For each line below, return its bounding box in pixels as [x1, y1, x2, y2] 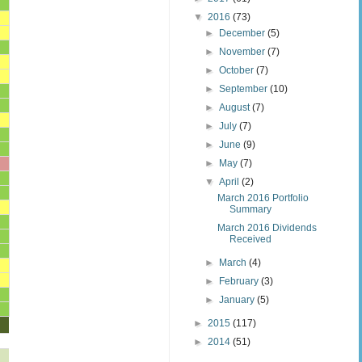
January [219, 293, 258, 305]
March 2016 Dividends [217, 221, 317, 234]
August [219, 101, 253, 113]
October [219, 64, 257, 76]
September [219, 82, 271, 95]
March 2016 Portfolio [217, 192, 309, 204]
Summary [229, 203, 271, 215]
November [219, 45, 268, 57]
